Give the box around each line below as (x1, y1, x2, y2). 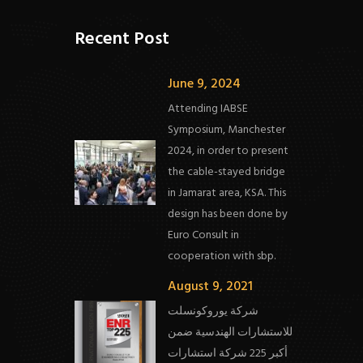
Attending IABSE (168, 100, 249, 118)
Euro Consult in (168, 226, 240, 245)
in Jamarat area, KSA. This (168, 184, 287, 203)
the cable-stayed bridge (168, 163, 286, 181)
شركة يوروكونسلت (168, 302, 259, 321)
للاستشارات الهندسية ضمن (168, 323, 293, 342)
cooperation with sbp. (168, 247, 276, 266)
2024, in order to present (168, 142, 289, 160)
